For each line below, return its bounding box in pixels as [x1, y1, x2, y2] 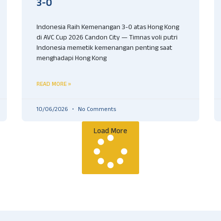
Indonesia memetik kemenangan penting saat [37, 42, 172, 55]
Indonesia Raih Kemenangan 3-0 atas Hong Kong [37, 22, 179, 34]
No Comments [76, 105, 116, 115]
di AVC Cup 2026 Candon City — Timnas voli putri [37, 32, 178, 44]
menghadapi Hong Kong [37, 53, 107, 65]
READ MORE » [37, 79, 71, 88]
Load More [94, 125, 127, 136]
